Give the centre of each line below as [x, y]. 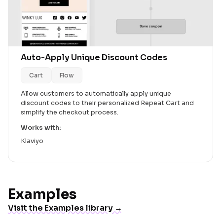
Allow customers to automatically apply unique [96, 94]
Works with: [41, 128]
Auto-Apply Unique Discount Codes [94, 58]
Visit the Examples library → [65, 208]
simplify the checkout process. [70, 113]
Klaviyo [32, 141]
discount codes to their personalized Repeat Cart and [107, 103]
